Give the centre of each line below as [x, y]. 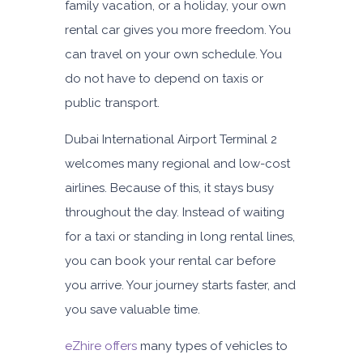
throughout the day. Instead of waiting [175, 213]
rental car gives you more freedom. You [178, 30]
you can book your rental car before [170, 261]
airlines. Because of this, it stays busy [169, 188]
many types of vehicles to [212, 346]
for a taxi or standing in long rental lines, [180, 237]
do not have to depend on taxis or [164, 79]
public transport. [112, 103]
